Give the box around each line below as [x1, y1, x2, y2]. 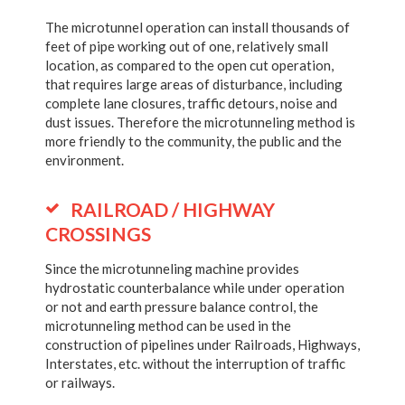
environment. [45, 152, 124, 168]
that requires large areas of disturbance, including [45, 76, 343, 92]
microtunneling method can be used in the [45, 317, 291, 334]
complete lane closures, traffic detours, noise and [45, 95, 337, 111]
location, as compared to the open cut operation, [45, 57, 334, 73]
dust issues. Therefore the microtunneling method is [45, 114, 355, 130]
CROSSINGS [45, 222, 151, 245]
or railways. [45, 374, 115, 391]
